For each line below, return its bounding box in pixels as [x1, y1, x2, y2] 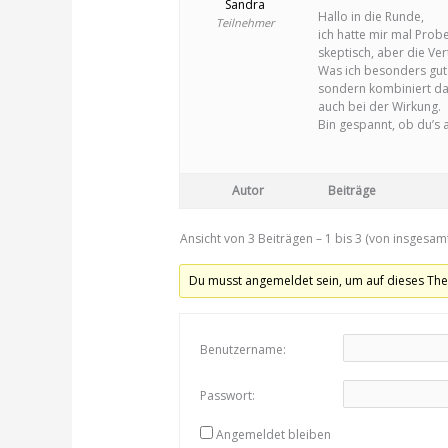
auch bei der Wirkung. [317, 97, 441, 115]
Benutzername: [199, 341, 286, 358]
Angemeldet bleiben [215, 426, 331, 443]
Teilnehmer [216, 14, 275, 30]
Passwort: [199, 387, 255, 404]
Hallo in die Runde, [317, 7, 424, 25]
